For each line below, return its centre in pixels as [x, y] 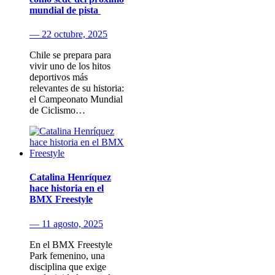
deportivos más [59, 77]
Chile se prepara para [70, 55]
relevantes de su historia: [77, 88]
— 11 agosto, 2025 [66, 223]
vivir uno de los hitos [70, 66]
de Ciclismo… [57, 110]
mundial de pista [65, 10]
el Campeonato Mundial [76, 99]
